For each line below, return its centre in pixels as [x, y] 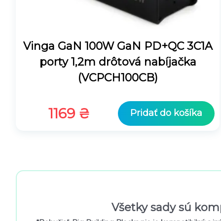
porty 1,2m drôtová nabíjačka [118, 62]
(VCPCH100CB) [118, 78]
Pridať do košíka [166, 113]
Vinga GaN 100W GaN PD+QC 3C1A [118, 46]
